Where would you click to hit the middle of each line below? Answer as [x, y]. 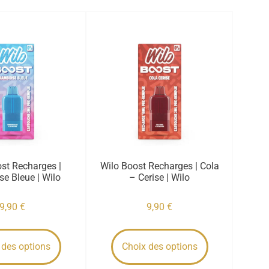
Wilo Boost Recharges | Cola [159, 166]
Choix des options [159, 246]
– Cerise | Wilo [160, 177]
